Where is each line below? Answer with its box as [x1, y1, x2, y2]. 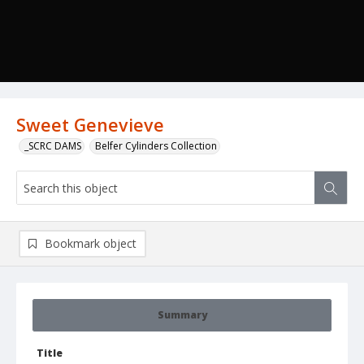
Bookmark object [45, 236, 136, 252]
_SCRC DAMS [24, 139, 81, 154]
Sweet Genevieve [16, 113, 164, 137]
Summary [157, 308, 207, 323]
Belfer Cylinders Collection [95, 139, 217, 154]
